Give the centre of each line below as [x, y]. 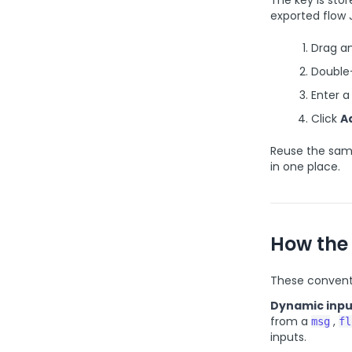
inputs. [288, 337]
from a [291, 321]
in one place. [305, 167]
